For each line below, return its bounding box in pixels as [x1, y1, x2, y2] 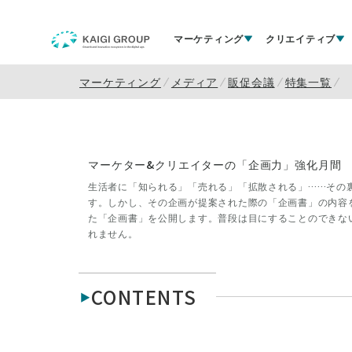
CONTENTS [91, 282, 197, 310]
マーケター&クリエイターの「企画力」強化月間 [88, 156, 342, 172]
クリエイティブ [266, 31, 336, 45]
